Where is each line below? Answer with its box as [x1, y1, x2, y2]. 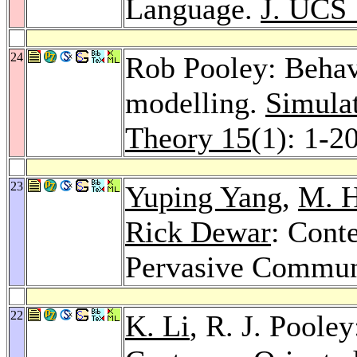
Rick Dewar [125, 214, 271, 249]
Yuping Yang [125, 179, 282, 214]
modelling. [125, 85, 265, 120]
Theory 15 [125, 120, 251, 155]
